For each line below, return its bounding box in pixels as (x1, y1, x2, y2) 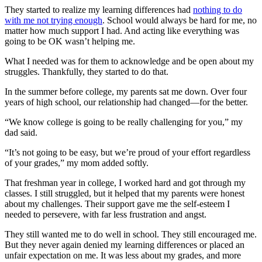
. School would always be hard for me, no (102, 15, 257, 25)
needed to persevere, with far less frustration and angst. (5, 209, 206, 219)
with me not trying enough (5, 15, 102, 25)
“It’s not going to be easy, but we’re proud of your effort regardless (5, 147, 250, 157)
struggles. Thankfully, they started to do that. (5, 66, 168, 77)
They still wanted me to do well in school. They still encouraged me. (5, 229, 257, 239)
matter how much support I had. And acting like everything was (5, 25, 239, 36)
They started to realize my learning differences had (5, 4, 193, 15)
